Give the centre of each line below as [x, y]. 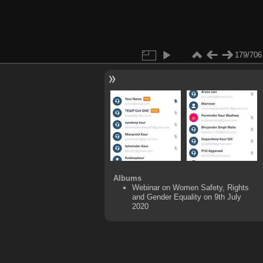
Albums [127, 178]
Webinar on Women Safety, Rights [191, 187]
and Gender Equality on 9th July [187, 197]
